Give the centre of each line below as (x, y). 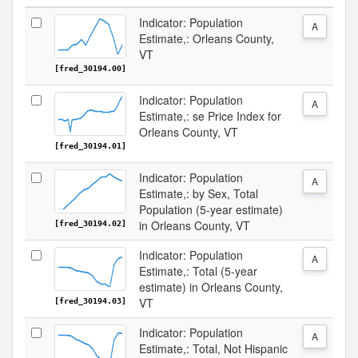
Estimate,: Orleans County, (207, 38)
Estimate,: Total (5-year (198, 271)
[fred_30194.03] (90, 301)
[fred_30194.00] (90, 68)
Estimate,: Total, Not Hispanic (213, 348)
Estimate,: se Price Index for (210, 116)
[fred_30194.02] (90, 223)
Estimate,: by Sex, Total (199, 193)
